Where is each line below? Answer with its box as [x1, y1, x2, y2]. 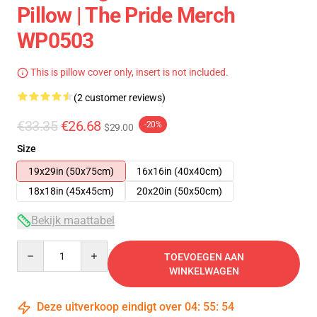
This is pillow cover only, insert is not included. [28, 67, 229, 78]
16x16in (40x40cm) [137, 166, 222, 177]
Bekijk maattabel [31, 214, 115, 227]
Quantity [16, 241, 55, 253]
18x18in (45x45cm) [28, 185, 114, 197]
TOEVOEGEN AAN [163, 251, 244, 263]
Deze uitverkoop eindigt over [34, 300, 185, 313]
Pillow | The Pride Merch [17, 3, 235, 28]
